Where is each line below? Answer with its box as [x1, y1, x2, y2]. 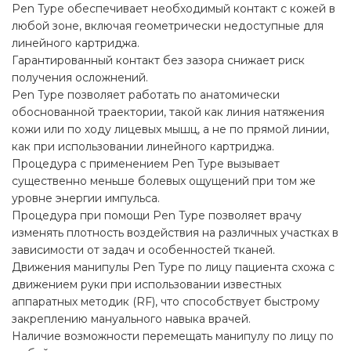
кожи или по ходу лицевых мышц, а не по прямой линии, [12, 122, 329, 137]
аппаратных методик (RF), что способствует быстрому [12, 295, 320, 309]
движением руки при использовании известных [12, 277, 281, 292]
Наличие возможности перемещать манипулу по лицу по [12, 329, 334, 344]
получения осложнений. [12, 71, 148, 85]
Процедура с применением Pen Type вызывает [12, 157, 280, 172]
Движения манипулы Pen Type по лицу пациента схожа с [12, 260, 335, 275]
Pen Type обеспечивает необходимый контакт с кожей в [12, 2, 335, 16]
